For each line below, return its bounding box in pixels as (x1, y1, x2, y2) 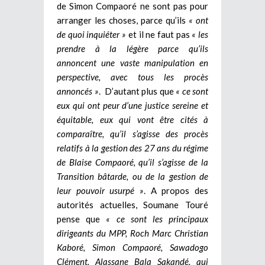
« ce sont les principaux (106, 213, 209, 224)
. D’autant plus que (98, 85, 176, 96)
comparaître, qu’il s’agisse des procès (57, 128, 208, 139)
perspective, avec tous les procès (57, 71, 208, 82)
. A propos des (144, 185, 208, 196)
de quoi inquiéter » (57, 28, 127, 40)
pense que (57, 213, 106, 224)
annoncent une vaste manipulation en (57, 57, 208, 68)
